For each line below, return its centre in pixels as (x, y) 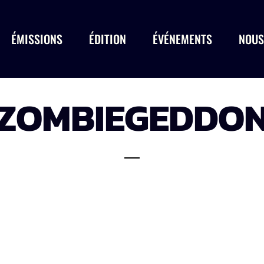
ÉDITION (108, 39)
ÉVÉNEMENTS (182, 39)
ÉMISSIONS (37, 39)
